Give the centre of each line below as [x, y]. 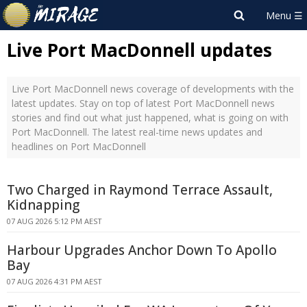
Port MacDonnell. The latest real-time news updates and [137, 132]
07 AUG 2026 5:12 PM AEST [54, 221]
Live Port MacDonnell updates [139, 50]
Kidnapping [43, 205]
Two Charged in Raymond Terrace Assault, [140, 190]
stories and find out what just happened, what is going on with [150, 118]
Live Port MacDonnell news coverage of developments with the [153, 89]
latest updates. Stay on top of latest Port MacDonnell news [143, 103]
